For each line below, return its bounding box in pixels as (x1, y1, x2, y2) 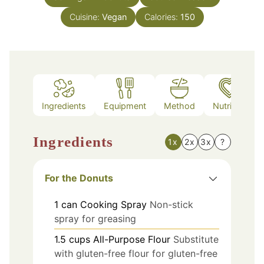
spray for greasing (54, 213, 136, 225)
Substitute (173, 233, 219, 246)
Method (164, 100, 195, 111)
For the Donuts (45, 172, 113, 184)
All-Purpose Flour (93, 233, 170, 246)
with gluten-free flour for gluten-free (54, 247, 217, 260)
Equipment (104, 100, 146, 111)
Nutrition (213, 100, 246, 111)
